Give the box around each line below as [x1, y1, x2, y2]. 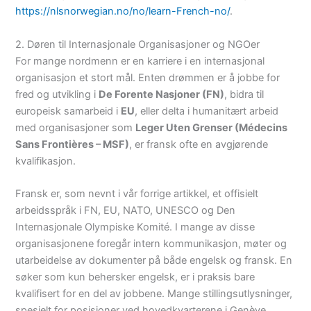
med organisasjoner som [15, 121, 136, 134]
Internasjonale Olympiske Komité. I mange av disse [15, 221, 255, 234]
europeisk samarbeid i [15, 104, 121, 117]
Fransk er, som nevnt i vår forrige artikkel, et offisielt [15, 187, 259, 201]
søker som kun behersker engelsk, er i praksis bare [15, 271, 255, 284]
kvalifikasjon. [15, 154, 76, 167]
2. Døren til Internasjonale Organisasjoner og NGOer [15, 37, 260, 51]
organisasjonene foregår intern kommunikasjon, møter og [15, 237, 287, 251]
